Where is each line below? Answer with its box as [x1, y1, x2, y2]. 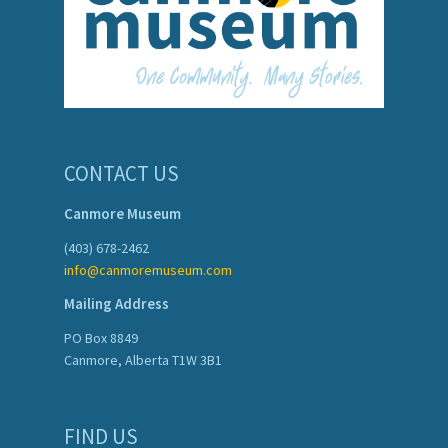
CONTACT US [64, 160, 179, 188]
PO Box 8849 [64, 329, 138, 348]
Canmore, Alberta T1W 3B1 [64, 351, 222, 370]
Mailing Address [64, 294, 169, 314]
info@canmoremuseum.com [64, 261, 232, 280]
